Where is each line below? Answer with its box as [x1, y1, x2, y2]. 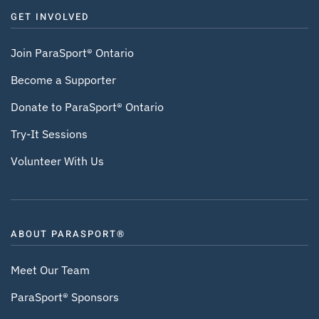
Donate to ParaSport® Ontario [11, 99, 164, 114]
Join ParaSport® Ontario [11, 45, 134, 60]
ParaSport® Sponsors [11, 290, 119, 305]
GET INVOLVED [11, 9, 90, 23]
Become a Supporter [11, 72, 116, 87]
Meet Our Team [11, 263, 90, 278]
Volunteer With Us [11, 153, 104, 168]
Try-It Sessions [11, 126, 88, 141]
